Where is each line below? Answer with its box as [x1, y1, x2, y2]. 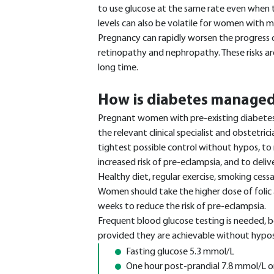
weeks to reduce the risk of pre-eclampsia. [98, 202, 266, 212]
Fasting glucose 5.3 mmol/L [126, 247, 234, 257]
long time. [98, 63, 138, 73]
